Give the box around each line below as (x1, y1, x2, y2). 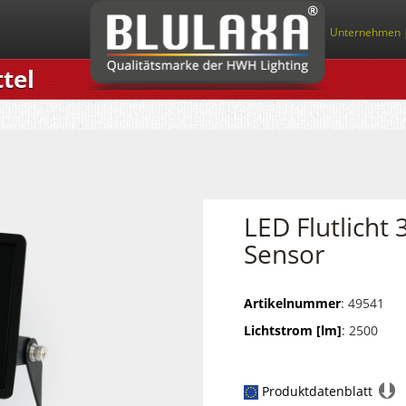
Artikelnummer (243, 295, 341, 312)
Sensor (243, 237, 324, 271)
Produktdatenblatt (261, 382, 372, 400)
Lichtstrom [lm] (243, 322, 342, 339)
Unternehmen (330, 24, 401, 40)
